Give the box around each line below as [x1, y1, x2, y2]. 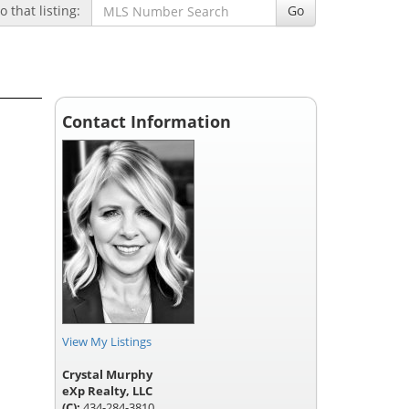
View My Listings [62, 333, 152, 350]
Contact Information [62, 110, 231, 132]
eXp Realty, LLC [62, 383, 152, 399]
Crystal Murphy [62, 366, 152, 383]
